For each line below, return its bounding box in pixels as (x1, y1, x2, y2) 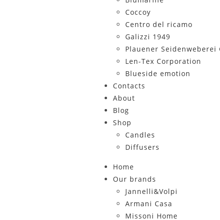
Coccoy (125, 7, 151, 17)
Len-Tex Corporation (125, 56, 201, 66)
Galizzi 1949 (125, 32, 170, 41)
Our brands (112, 174, 156, 184)
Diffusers (125, 142, 160, 152)
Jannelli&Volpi (125, 187, 178, 196)
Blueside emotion (125, 69, 191, 78)
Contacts (112, 81, 145, 90)
